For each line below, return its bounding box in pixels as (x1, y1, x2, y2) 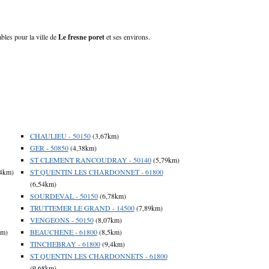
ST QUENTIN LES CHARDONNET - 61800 (29, 166, 163, 177)
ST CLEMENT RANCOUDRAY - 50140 (29, 154, 151, 165)
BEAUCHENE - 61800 (29, 226, 97, 237)
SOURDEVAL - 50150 (29, 190, 98, 201)
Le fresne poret (58, 31, 104, 42)
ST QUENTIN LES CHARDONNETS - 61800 (29, 250, 168, 261)
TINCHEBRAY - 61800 (29, 238, 100, 249)
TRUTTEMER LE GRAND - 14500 (29, 202, 134, 213)
